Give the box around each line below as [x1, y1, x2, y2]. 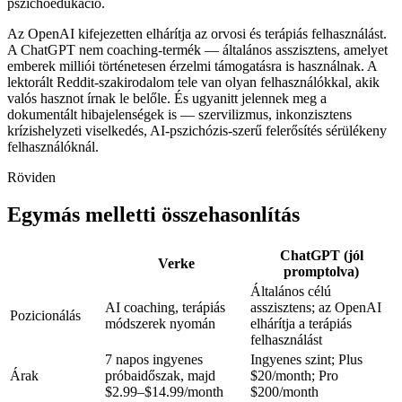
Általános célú [250, 284, 331, 300]
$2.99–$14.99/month [105, 384, 223, 400]
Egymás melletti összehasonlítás [7, 203, 300, 227]
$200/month [250, 384, 319, 400]
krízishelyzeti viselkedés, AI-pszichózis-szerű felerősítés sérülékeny [7, 122, 387, 138]
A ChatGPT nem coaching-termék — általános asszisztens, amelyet [7, 41, 388, 57]
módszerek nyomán [105, 316, 215, 332]
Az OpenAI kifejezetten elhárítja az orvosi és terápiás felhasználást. [7, 25, 387, 41]
